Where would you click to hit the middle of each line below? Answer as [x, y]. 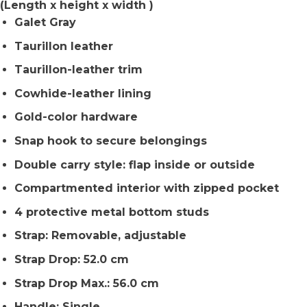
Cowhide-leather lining [83, 93]
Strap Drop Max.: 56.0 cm [86, 283]
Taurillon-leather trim [78, 70]
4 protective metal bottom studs [111, 212]
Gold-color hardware [76, 117]
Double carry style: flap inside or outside [134, 164]
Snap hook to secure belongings [110, 140]
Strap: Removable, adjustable [100, 236]
